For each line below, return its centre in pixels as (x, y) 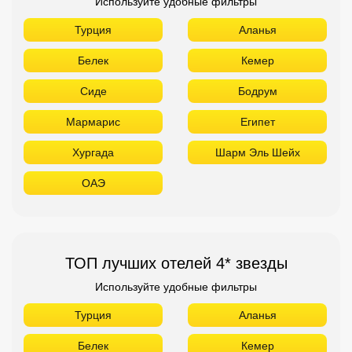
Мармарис (93, 121)
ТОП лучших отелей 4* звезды (176, 263)
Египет (257, 121)
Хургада (93, 152)
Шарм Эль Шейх (257, 152)
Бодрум (257, 91)
